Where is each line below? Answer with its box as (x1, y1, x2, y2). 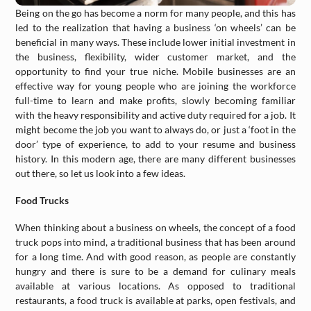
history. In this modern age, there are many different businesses (15, 153, 296, 165)
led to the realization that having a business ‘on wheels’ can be (15, 22, 296, 33)
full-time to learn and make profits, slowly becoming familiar (15, 94, 296, 106)
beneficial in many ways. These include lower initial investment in (15, 36, 296, 48)
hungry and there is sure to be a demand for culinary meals (15, 265, 296, 277)
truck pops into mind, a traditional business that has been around (15, 236, 296, 248)
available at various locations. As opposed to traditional (15, 280, 296, 292)
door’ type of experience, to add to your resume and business (15, 138, 296, 150)
